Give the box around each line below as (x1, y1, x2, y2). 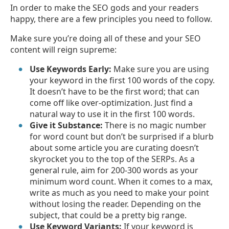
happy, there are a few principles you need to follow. (10, 13, 212, 25)
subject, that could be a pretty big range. (30, 210, 187, 221)
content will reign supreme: (10, 44, 117, 56)
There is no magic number (103, 120, 207, 131)
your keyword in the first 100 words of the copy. (30, 75, 215, 86)
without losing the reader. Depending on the (30, 198, 201, 210)
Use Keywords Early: (30, 63, 112, 75)
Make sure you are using (111, 63, 210, 75)
